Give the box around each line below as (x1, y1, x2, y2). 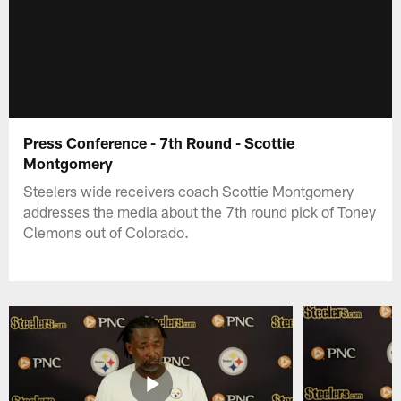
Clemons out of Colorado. (23, 222, 190, 241)
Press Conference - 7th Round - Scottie (23, 132, 295, 151)
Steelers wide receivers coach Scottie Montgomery (23, 181, 354, 200)
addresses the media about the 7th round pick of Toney (23, 201, 377, 220)
